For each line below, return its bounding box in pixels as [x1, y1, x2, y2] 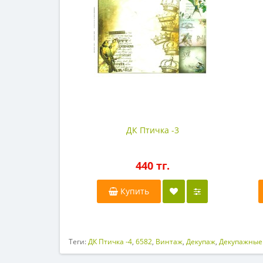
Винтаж [156, 237, 183, 247]
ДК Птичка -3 [126, 124, 179, 136]
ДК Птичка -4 [88, 237, 132, 247]
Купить [118, 186, 149, 197]
